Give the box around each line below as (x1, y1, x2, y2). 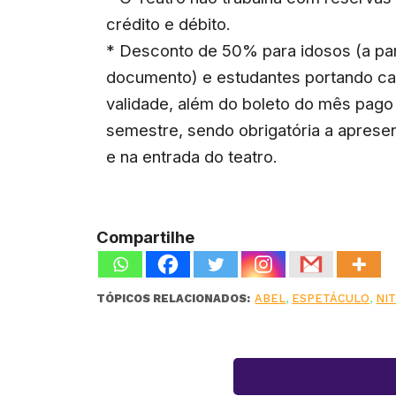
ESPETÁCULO (292, 291, 370, 305)
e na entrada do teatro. (106, 146, 278, 166)
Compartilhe (96, 226, 195, 247)
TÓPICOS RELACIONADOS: (96, 291, 251, 305)
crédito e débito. (106, 13, 232, 34)
